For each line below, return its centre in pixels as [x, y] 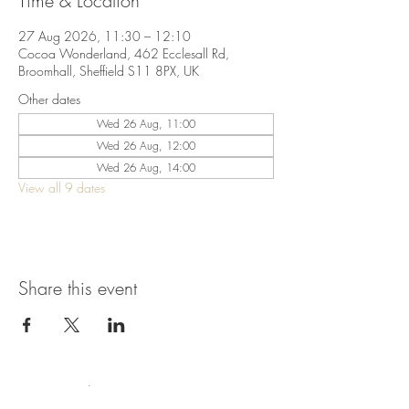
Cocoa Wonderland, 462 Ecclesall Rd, [124, 53]
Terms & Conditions [64, 392]
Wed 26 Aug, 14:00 [146, 168]
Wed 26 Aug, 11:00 [146, 124]
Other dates [49, 99]
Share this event [78, 288]
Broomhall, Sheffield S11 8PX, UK [109, 71]
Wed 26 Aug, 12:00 [146, 146]
